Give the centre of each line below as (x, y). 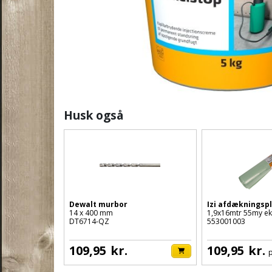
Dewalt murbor (98, 204)
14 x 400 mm (91, 212)
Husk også (93, 115)
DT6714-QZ (89, 221)
